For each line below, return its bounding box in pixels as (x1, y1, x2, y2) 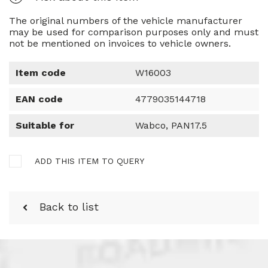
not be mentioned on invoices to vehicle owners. (9, 37, 231, 49)
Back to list (39, 200, 99, 213)
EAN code (16, 93, 63, 105)
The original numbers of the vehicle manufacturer (9, 14, 242, 26)
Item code (16, 66, 66, 78)
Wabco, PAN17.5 (135, 119, 207, 131)
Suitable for (16, 119, 74, 131)
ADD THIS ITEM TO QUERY (35, 156, 144, 166)
